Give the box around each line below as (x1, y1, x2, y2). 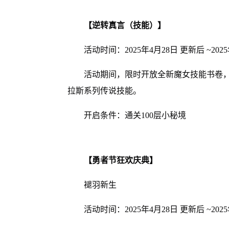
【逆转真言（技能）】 (83, 21, 166, 30)
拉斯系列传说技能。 (67, 86, 141, 96)
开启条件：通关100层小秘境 (83, 111, 186, 120)
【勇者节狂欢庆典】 (83, 156, 157, 165)
